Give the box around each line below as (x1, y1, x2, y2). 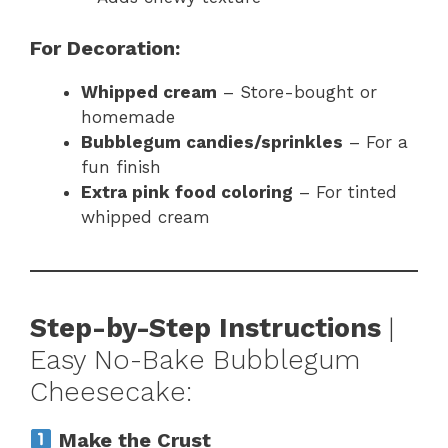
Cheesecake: (30, 375, 192, 408)
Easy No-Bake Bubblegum (30, 343, 360, 376)
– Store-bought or (217, 81, 377, 102)
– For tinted (293, 181, 397, 202)
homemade (81, 106, 175, 127)
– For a (343, 131, 408, 152)
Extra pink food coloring (81, 181, 293, 202)
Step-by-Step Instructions (30, 311, 381, 344)
